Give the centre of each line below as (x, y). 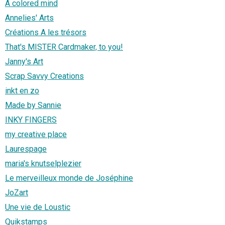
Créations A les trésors (46, 33)
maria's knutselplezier (43, 164)
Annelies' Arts (29, 18)
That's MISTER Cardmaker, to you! (64, 47)
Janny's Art (24, 62)
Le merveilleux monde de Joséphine (69, 178)
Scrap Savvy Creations (44, 76)
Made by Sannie (33, 105)
